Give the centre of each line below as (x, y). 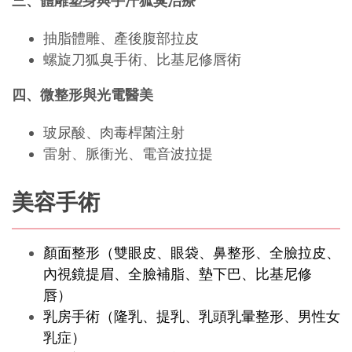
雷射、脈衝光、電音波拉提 (128, 154)
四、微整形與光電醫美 (82, 95)
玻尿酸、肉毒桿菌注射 (114, 133)
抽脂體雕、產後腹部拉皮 (121, 38)
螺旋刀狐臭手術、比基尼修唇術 (142, 60)
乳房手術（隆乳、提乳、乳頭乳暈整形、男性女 (192, 317)
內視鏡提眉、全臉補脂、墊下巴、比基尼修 (178, 274)
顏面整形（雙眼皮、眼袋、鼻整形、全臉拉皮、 (192, 253)
